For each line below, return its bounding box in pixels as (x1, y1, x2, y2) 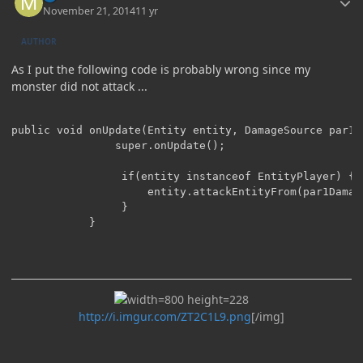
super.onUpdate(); (11, 139, 115, 152)
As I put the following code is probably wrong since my (11, 61, 310, 77)
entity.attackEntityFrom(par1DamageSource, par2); (11, 185, 141, 198)
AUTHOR (21, 36, 58, 48)
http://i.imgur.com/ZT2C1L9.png (79, 308, 251, 324)
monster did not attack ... (11, 78, 147, 94)
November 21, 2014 (43, 3, 136, 18)
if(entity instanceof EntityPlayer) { (11, 169, 115, 182)
